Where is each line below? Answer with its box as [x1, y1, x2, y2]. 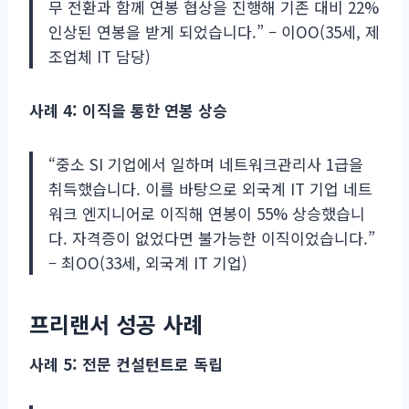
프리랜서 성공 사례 [29, 307, 203, 340]
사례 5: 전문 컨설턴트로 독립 [29, 351, 223, 375]
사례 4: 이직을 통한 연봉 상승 [29, 98, 227, 121]
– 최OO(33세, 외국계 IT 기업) [48, 250, 247, 274]
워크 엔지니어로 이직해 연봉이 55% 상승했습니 [48, 201, 365, 225]
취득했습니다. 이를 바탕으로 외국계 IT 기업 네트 [48, 176, 372, 200]
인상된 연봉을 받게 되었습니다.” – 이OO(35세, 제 [48, 19, 380, 43]
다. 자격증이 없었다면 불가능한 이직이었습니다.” [48, 225, 375, 249]
